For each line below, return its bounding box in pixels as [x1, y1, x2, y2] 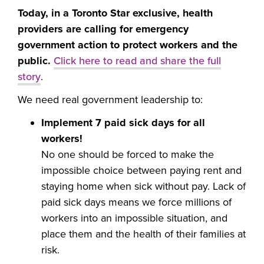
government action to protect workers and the [18, 38, 237, 52]
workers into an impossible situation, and [41, 212, 227, 225]
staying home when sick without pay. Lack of [41, 180, 246, 193]
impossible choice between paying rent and [41, 164, 242, 177]
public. [18, 54, 54, 68]
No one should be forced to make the [41, 148, 214, 161]
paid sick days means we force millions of [41, 196, 232, 209]
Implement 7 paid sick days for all [41, 116, 205, 130]
